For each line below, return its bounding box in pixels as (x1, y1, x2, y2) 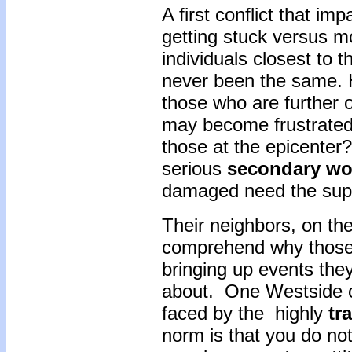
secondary (227, 158, 321, 179)
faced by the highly (162, 302, 328, 324)
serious (162, 158, 227, 179)
